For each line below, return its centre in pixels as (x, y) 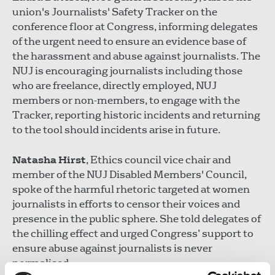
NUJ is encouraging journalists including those (127, 71)
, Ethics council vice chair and (158, 160)
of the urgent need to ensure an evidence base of (129, 41)
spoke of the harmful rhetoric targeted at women (131, 189)
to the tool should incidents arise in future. (116, 130)
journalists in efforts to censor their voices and (126, 204)
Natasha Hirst (49, 160)
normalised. (42, 263)
